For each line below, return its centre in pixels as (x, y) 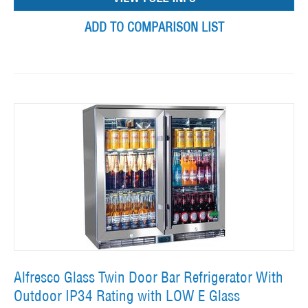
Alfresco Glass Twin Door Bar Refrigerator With (148, 278)
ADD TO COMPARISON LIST (154, 27)
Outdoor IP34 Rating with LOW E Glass (127, 296)
